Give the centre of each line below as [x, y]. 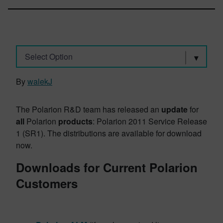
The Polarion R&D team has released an [89, 109]
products [75, 121]
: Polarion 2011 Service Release [150, 121]
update [174, 109]
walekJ [40, 81]
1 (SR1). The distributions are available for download [109, 133]
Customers [47, 183]
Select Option [49, 56]
